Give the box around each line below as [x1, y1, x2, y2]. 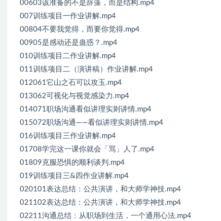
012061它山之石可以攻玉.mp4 [20, 78, 122, 86]
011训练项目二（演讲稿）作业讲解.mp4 [20, 65, 153, 73]
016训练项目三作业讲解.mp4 [20, 132, 116, 140]
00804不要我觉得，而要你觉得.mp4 [20, 25, 140, 33]
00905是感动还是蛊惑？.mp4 [20, 38, 117, 46]
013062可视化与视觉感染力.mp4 [20, 92, 129, 100]
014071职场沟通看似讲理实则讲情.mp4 [20, 105, 151, 113]
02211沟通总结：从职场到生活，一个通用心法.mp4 [20, 212, 191, 220]
